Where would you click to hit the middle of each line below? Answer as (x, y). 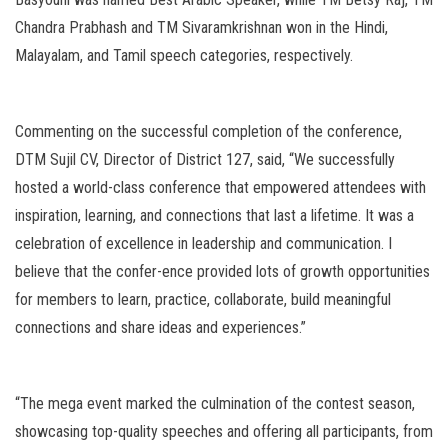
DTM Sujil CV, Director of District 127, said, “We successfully (205, 160)
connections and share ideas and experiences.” (160, 328)
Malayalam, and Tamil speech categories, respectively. (184, 56)
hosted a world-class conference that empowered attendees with (220, 188)
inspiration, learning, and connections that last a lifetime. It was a (214, 216)
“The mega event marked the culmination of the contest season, (215, 404)
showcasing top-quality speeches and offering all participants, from (224, 432)
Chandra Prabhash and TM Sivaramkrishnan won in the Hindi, (201, 28)
